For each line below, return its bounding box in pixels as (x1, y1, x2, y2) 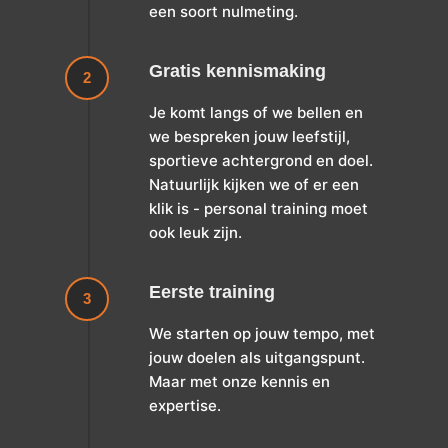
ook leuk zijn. (148, 223, 242, 243)
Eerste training (148, 282, 275, 303)
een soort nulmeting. (148, 2, 298, 22)
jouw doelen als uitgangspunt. (148, 348, 365, 368)
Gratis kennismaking (148, 61, 326, 82)
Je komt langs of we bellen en (148, 103, 363, 123)
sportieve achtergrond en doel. (148, 151, 373, 171)
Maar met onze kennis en (148, 372, 330, 392)
